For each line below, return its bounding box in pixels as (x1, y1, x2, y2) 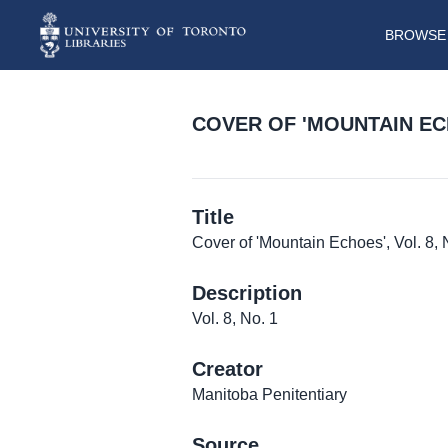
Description (192, 282, 302, 305)
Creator (192, 358, 263, 381)
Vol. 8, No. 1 (192, 310, 278, 328)
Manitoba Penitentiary (192, 386, 347, 404)
